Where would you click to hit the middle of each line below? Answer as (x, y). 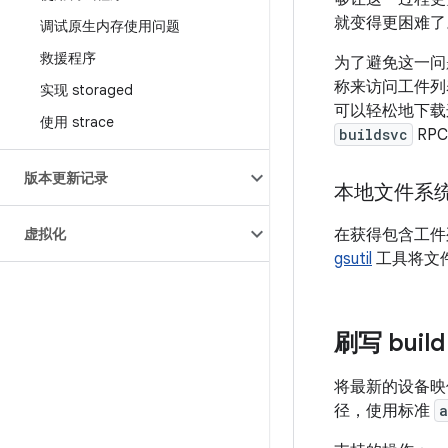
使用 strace (77, 122)
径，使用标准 (384, 411)
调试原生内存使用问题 (110, 26)
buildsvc (373, 134)
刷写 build (389, 343)
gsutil (353, 259)
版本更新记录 (66, 178)
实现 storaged (86, 90)
